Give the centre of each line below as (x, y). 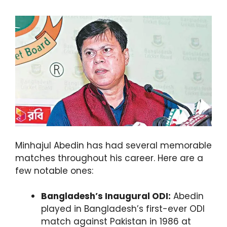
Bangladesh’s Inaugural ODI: (106, 196)
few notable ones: (54, 171)
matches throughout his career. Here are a (109, 158)
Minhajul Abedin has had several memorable (113, 145)
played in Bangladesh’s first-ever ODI (123, 209)
